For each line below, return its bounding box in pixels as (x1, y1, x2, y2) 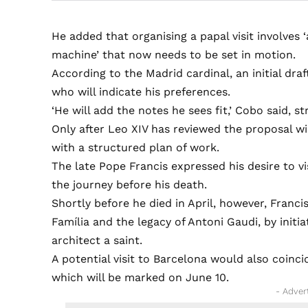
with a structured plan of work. (52, 141, 220, 155)
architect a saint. (52, 234, 143, 247)
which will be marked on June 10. (52, 271, 230, 285)
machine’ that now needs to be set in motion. (52, 48, 296, 62)
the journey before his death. (52, 178, 208, 192)
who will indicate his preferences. (52, 85, 231, 99)
